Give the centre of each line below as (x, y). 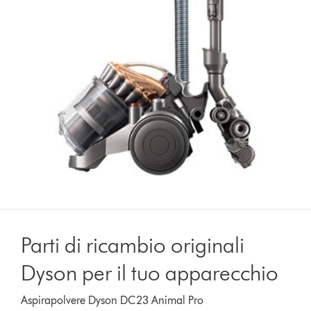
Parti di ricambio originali (133, 244)
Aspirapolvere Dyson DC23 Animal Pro (112, 300)
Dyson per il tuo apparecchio (150, 272)
